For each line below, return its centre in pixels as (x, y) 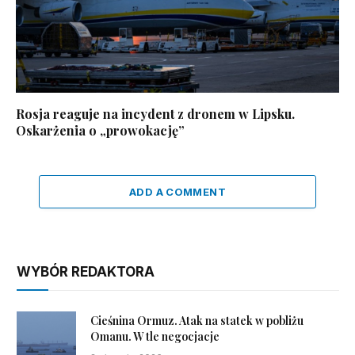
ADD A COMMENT (177, 192)
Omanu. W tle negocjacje (155, 337)
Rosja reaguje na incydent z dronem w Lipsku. (155, 114)
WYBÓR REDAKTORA (86, 272)
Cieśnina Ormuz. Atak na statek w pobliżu (197, 321)
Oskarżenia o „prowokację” (100, 131)
